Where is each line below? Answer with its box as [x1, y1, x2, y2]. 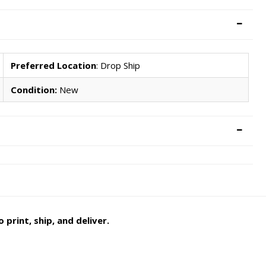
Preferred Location [11, 59, 97, 72]
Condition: [11, 84, 58, 96]
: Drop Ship [96, 59, 141, 72]
